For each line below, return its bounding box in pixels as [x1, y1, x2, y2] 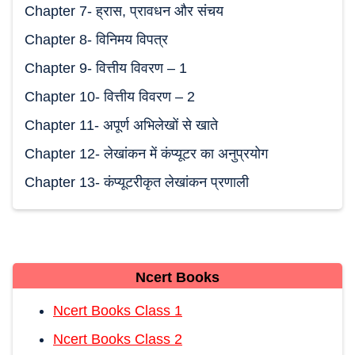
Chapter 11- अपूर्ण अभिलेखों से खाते [25, 116, 218, 133]
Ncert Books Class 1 [53, 302, 182, 319]
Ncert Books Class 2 [53, 330, 182, 347]
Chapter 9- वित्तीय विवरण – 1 [25, 59, 187, 76]
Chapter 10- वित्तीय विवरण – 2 [25, 88, 195, 105]
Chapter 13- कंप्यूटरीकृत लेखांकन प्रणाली [25, 174, 249, 190]
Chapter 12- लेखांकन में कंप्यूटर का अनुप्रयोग [25, 145, 268, 162]
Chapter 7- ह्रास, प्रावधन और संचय [25, 2, 223, 19]
